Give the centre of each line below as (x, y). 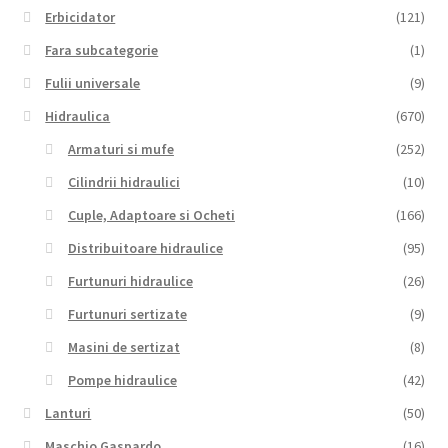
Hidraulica (78, 116)
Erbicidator (80, 17)
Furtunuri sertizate (127, 314)
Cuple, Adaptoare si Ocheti (151, 215)
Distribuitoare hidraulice (145, 248)
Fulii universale (93, 83)
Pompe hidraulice (122, 380)
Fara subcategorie (102, 50)
